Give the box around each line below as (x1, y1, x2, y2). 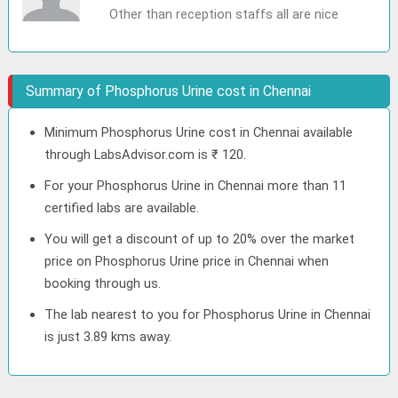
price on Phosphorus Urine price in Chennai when (44, 253, 330, 269)
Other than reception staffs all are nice (108, 6, 338, 22)
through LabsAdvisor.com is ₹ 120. (44, 147, 247, 163)
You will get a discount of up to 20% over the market (44, 231, 355, 247)
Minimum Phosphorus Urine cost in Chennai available (44, 124, 354, 140)
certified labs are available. (44, 200, 200, 216)
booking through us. (44, 275, 162, 291)
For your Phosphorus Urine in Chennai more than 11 (44, 178, 347, 194)
